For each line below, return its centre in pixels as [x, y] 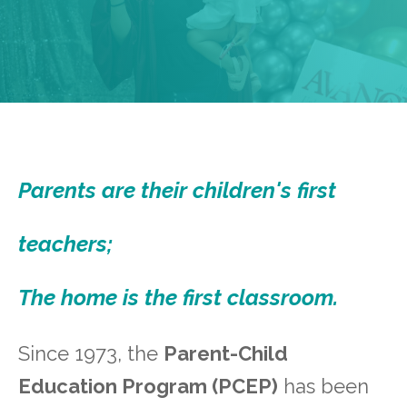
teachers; [65, 244]
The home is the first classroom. [178, 298]
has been [323, 387]
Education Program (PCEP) [148, 387]
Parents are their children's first [177, 191]
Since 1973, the [91, 354]
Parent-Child [226, 354]
